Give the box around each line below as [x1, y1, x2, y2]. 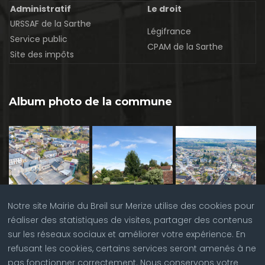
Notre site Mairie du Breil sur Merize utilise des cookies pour [8, 200, 255, 212]
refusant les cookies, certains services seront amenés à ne [8, 243, 257, 254]
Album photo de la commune [9, 95, 172, 109]
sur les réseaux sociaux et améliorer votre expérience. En [8, 228, 246, 240]
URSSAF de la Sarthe [10, 18, 91, 30]
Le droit [147, 3, 182, 15]
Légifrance [147, 25, 191, 38]
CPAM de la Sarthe [147, 41, 223, 53]
